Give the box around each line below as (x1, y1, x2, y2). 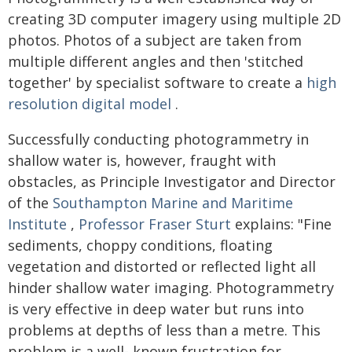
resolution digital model (8, 93, 175, 113)
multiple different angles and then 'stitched (8, 51, 303, 71)
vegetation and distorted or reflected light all (8, 256, 316, 276)
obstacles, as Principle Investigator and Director (8, 171, 335, 191)
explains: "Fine (235, 214, 332, 233)
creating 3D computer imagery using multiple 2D (8, 9, 341, 28)
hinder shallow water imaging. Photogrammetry (8, 277, 334, 297)
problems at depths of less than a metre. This (8, 320, 321, 339)
